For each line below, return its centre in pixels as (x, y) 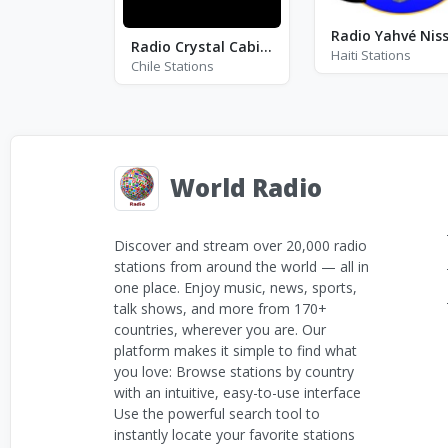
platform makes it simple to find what (235, 350)
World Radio (246, 188)
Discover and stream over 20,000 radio (240, 245)
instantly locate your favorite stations (234, 434)
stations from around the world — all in (241, 266)
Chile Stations (172, 65)
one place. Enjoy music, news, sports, (235, 287)
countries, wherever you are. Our (220, 329)
